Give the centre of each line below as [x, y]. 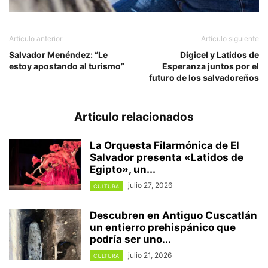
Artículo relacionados [134, 117]
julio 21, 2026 [150, 255]
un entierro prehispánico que [163, 227]
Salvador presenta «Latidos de [167, 158]
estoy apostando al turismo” [67, 66]
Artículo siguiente [230, 39]
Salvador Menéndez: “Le [58, 55]
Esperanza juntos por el [211, 66]
